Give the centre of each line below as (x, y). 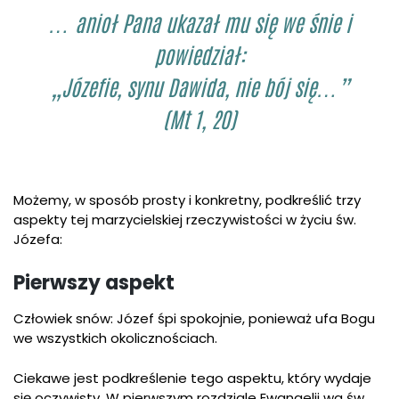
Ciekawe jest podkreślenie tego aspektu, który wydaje (192, 378)
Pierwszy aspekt (94, 283)
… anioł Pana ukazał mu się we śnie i (199, 27)
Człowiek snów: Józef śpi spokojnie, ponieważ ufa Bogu (194, 319)
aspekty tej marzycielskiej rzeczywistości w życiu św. (185, 220)
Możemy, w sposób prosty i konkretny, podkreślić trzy (187, 200)
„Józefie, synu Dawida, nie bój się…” (199, 91)
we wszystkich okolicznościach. (115, 338)
